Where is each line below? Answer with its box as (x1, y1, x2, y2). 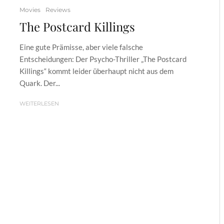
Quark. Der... (19, 78, 60, 88)
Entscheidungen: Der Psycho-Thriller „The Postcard (19, 54, 186, 64)
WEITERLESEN (19, 100, 59, 107)
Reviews (45, 6, 70, 14)
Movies (19, 6, 40, 14)
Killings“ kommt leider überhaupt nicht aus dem (19, 66, 173, 76)
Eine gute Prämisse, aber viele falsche (19, 42, 143, 52)
